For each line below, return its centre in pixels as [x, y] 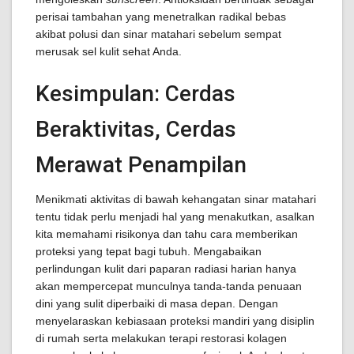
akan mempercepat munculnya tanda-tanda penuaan [169, 286]
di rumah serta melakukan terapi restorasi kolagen [161, 338]
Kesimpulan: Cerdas [136, 94]
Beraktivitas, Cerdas [136, 129]
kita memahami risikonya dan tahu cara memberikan [167, 234]
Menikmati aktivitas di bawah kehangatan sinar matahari [176, 199]
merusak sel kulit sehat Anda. [109, 51]
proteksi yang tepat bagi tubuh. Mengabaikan [149, 251]
